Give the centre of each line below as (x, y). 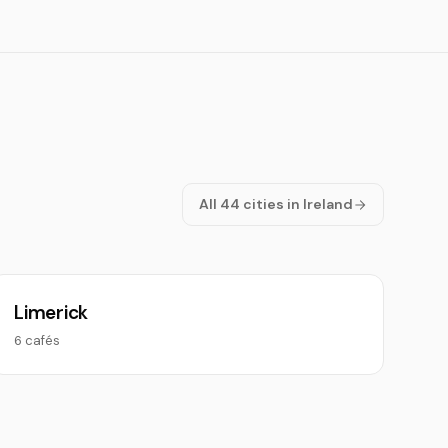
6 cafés (37, 340)
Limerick (51, 312)
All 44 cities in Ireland (276, 204)
